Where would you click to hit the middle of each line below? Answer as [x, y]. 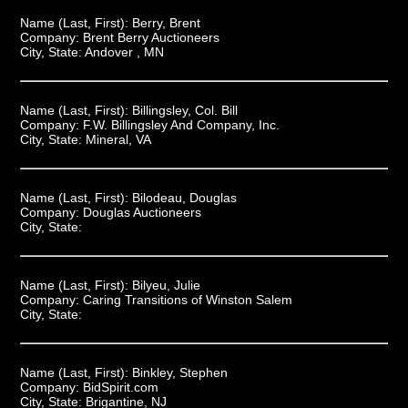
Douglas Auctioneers [142, 212]
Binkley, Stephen [179, 372]
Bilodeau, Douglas [184, 197]
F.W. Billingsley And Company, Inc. [181, 124]
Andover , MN [124, 51]
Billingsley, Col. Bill [184, 110]
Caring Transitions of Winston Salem [187, 299]
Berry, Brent [166, 22]
